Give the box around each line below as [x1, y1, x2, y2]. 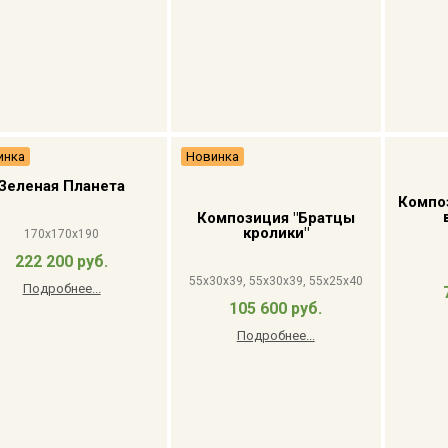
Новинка [185, 149, 239, 164]
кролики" [242, 224, 309, 242]
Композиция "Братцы [196, 209, 355, 227]
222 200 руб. [15, 252, 109, 271]
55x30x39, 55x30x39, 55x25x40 [188, 274, 363, 288]
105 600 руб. [229, 299, 323, 318]
